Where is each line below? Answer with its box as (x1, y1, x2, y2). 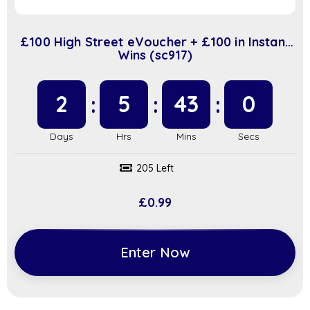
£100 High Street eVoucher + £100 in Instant (20, 34, 290, 51)
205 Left (136, 162, 174, 175)
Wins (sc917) (117, 47, 193, 64)
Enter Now (120, 244, 190, 262)
